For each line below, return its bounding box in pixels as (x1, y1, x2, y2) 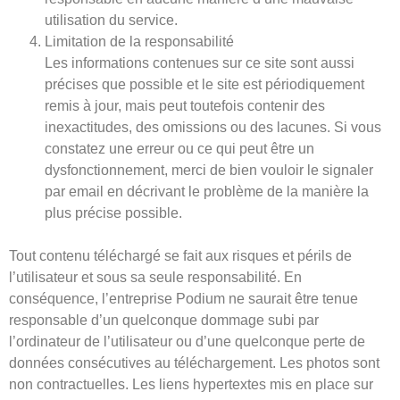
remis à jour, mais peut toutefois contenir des (45, 98, 325, 114)
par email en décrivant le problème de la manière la (45, 184, 369, 200)
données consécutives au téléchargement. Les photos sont (9, 355, 379, 371)
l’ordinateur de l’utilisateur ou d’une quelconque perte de (9, 334, 365, 350)
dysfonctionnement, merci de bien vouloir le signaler (45, 162, 373, 179)
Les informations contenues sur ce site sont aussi (45, 55, 354, 71)
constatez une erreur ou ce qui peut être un (45, 141, 314, 157)
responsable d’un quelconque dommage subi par (9, 312, 319, 329)
